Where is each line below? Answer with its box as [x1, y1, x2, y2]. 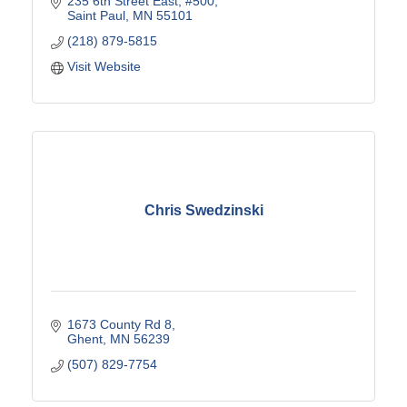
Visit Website [66, 58, 141, 74]
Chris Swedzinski [144, 203, 263, 219]
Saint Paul [66, 7, 125, 23]
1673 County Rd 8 [66, 316, 172, 332]
